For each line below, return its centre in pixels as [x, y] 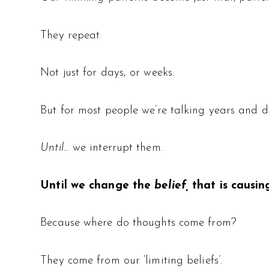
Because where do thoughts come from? [138, 223]
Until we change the [98, 186]
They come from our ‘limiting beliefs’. [131, 261]
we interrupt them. [116, 148]
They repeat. [71, 35]
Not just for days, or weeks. [107, 73]
